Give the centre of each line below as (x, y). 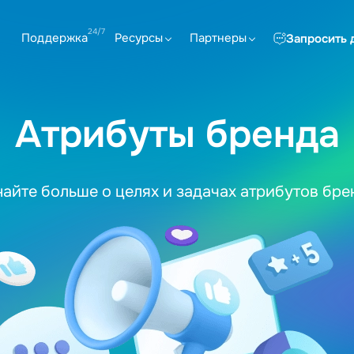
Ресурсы (139, 38)
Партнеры (218, 38)
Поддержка (55, 38)
